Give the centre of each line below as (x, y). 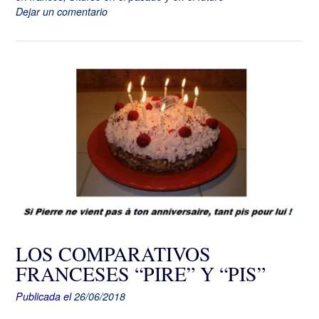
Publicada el (45, 296)
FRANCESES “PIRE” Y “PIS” (141, 273)
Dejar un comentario (62, 11)
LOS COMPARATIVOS (113, 253)
